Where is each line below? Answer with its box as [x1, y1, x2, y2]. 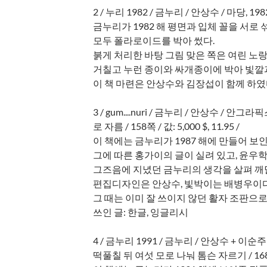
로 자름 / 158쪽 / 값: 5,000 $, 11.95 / [93, 120, 240, 132]
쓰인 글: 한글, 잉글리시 [93, 206, 189, 218]
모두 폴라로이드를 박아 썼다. [93, 34, 215, 46]
